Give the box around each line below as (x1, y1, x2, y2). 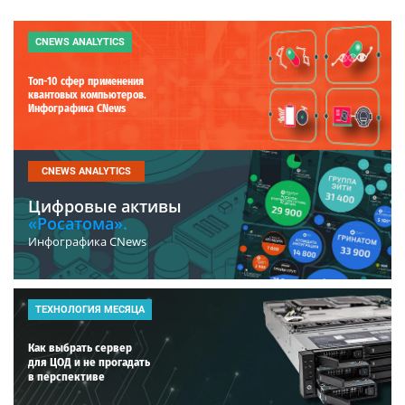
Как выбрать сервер (28, 340, 132, 354)
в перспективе (28, 369, 105, 383)
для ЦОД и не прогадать (28, 354, 150, 369)
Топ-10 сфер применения (28, 74, 144, 88)
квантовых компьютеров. (28, 88, 146, 101)
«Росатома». (28, 212, 127, 234)
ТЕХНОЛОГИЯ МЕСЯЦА (35, 303, 145, 316)
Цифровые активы (28, 194, 182, 217)
